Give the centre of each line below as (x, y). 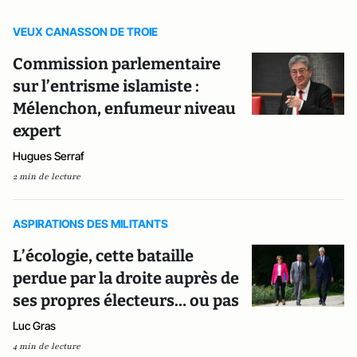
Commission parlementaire (117, 64)
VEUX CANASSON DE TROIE (85, 31)
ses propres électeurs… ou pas (126, 300)
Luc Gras (34, 326)
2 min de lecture (47, 177)
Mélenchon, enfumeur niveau (124, 108)
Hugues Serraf (49, 156)
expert (37, 131)
